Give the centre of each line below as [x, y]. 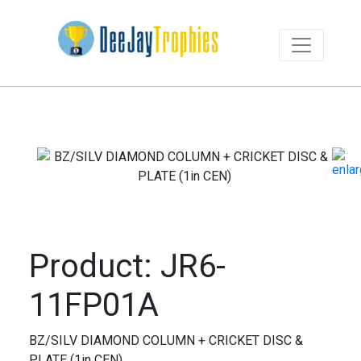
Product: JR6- [127, 266]
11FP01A [93, 305]
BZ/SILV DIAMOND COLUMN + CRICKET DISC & [166, 340]
